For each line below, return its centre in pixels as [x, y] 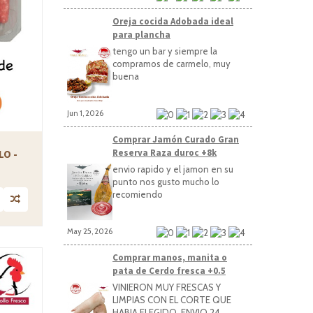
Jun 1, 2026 [85, 113]
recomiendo [138, 194]
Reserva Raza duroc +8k [165, 152]
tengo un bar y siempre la [165, 51]
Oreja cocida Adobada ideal [173, 21]
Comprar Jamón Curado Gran [176, 139]
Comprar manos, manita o [170, 257]
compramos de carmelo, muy [172, 63]
